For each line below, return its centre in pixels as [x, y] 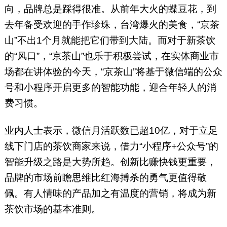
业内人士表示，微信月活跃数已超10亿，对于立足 [111, 131]
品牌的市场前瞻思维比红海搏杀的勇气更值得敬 [105, 178]
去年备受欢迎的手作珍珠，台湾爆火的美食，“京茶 [112, 25]
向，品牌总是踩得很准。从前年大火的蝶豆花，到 [110, 9]
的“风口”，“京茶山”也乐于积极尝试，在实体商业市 [111, 56]
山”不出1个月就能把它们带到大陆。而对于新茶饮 [110, 41]
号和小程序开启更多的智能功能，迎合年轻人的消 [110, 88]
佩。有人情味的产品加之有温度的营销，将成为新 [110, 194]
